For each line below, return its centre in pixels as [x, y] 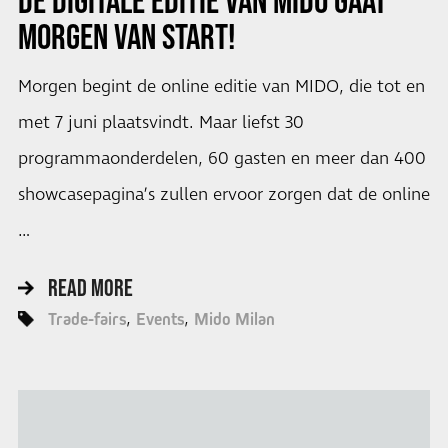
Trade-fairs [86, 318]
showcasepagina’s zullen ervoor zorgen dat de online [223, 195]
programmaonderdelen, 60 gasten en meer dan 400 [221, 159]
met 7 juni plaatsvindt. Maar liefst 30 [160, 123]
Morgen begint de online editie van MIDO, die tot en [221, 87]
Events [159, 318]
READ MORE [90, 287]
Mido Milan [234, 318]
